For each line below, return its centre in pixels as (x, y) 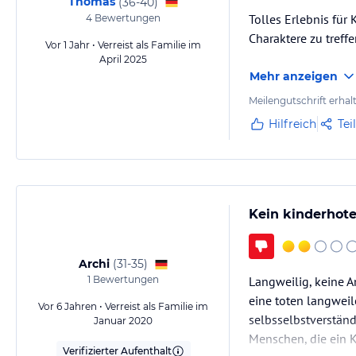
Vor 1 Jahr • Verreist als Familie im (123, 45)
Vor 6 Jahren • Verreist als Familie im (123, 306)
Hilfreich (292, 124)
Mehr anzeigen (294, 76)
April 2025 (123, 59)
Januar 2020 (123, 321)
